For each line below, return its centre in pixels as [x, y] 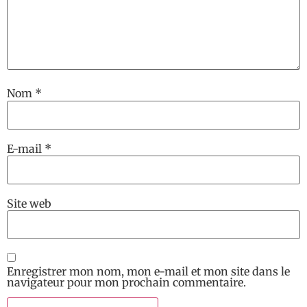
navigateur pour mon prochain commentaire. [126, 282]
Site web [29, 203]
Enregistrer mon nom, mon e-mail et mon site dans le [148, 271]
